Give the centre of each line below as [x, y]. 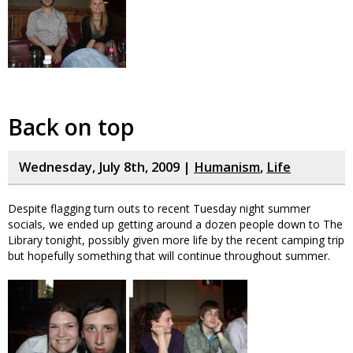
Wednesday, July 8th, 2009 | [106, 167]
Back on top [71, 127]
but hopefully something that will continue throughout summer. [169, 256]
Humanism [227, 167]
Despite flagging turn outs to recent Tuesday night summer [159, 208]
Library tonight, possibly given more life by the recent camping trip [176, 240]
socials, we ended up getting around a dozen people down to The [175, 224]
